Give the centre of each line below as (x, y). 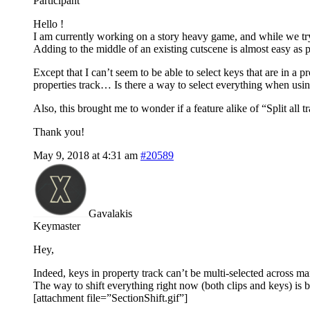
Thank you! (59, 131)
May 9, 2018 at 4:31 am (85, 155)
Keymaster (57, 226)
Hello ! (48, 24)
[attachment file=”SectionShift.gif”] (110, 298)
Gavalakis (110, 213)
